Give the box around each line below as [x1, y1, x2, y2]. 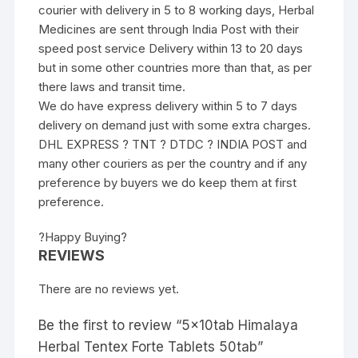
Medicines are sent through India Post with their [38, 21, 300, 37]
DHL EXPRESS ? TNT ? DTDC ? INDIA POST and [38, 136, 308, 152]
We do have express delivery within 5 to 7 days [38, 97, 298, 113]
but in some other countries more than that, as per [38, 59, 312, 75]
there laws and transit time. [38, 78, 186, 94]
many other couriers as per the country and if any [38, 155, 308, 171]
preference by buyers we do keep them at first [38, 174, 297, 190]
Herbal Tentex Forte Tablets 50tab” [38, 338, 264, 355]
